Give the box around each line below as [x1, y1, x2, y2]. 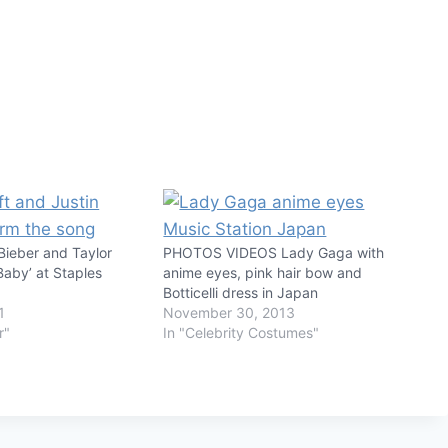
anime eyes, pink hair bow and [163, 263, 363, 281]
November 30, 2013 [163, 303, 296, 321]
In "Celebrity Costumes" [163, 323, 320, 341]
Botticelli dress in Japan [163, 283, 319, 301]
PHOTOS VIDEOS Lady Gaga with [163, 243, 385, 261]
